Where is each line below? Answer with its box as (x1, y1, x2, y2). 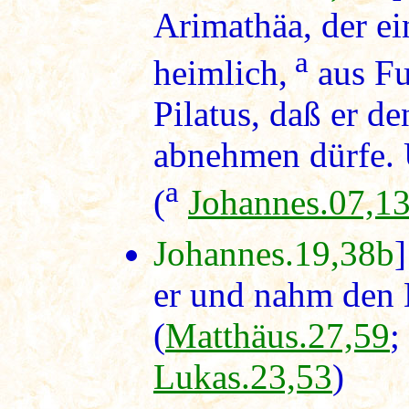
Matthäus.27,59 (165, 316, 390, 356)
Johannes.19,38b (153, 234, 394, 274)
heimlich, (153, 53, 288, 93)
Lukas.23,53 (153, 357, 332, 397)
